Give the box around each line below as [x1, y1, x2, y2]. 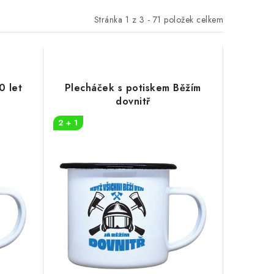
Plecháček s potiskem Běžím [64, 81, 201, 95]
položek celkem [161, 13, 223, 26]
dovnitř [116, 94, 150, 108]
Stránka [94, 13, 125, 26]
